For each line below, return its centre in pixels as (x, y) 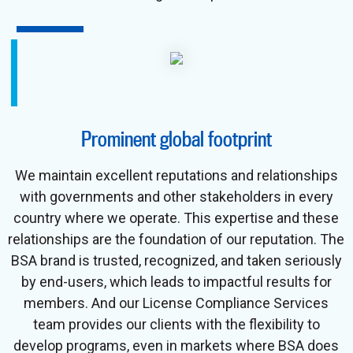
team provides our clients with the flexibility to (176, 324)
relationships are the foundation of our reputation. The (176, 239)
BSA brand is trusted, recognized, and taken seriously (176, 260)
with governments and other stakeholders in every (176, 196)
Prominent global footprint (176, 138)
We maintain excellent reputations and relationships (176, 175)
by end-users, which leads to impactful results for (176, 281)
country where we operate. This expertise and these (176, 217)
